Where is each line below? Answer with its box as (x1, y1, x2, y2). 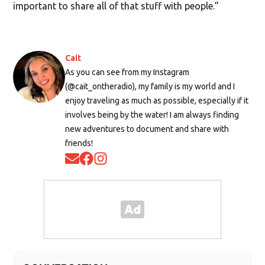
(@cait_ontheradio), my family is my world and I (65, 81, 235, 91)
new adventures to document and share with (65, 124, 230, 134)
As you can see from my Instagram (65, 67, 190, 77)
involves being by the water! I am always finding (65, 109, 240, 119)
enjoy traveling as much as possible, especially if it (65, 95, 249, 105)
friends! (65, 138, 93, 148)
